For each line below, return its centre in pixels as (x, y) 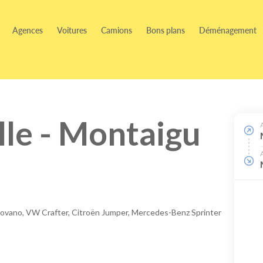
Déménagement (228, 30)
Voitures (72, 30)
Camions (117, 30)
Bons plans (166, 30)
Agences (28, 30)
